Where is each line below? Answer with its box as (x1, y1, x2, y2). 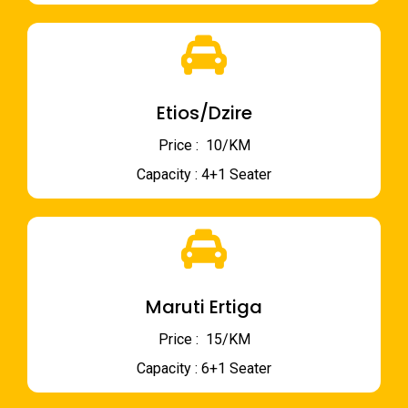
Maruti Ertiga (146, 293, 262, 320)
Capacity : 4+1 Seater (137, 165, 271, 183)
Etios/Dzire (156, 99, 252, 126)
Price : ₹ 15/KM (158, 330, 250, 348)
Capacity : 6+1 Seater (137, 359, 271, 377)
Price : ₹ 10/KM (158, 136, 250, 154)
